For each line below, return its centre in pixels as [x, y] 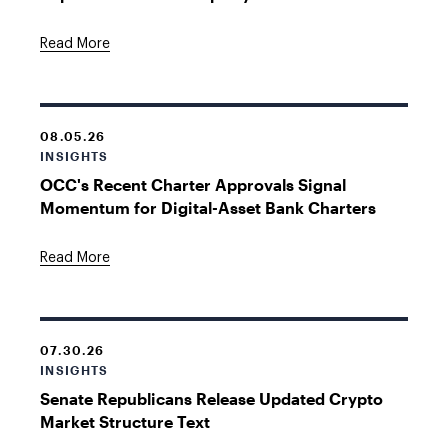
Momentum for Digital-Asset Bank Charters [208, 207]
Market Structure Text [125, 421]
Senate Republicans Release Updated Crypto [211, 398]
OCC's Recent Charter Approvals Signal [193, 184]
